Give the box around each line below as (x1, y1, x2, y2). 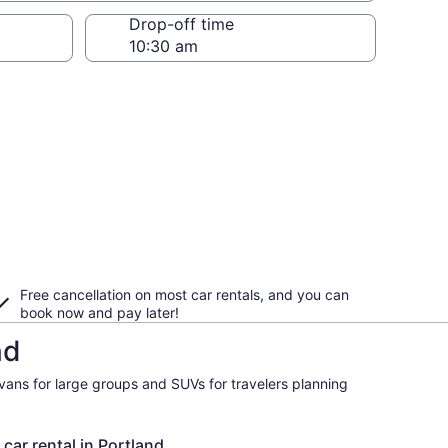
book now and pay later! (20, 304, 179, 321)
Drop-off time (129, 14, 234, 34)
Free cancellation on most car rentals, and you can (20, 286, 349, 303)
